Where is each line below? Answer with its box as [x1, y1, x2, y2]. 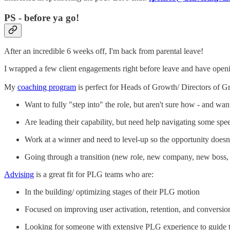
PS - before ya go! [4, 12, 79, 23]
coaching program [17, 83, 76, 92]
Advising [4, 170, 34, 179]
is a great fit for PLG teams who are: [34, 170, 154, 179]
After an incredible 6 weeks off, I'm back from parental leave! [4, 47, 203, 56]
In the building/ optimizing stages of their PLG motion [25, 187, 200, 197]
